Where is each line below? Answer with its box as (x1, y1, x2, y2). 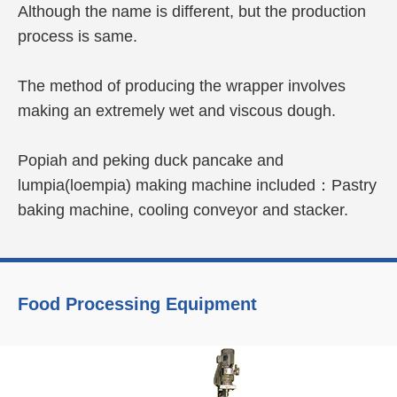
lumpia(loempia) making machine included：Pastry (18, 176, 377, 194)
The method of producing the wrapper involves (18, 77, 346, 95)
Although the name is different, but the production (18, 3, 366, 20)
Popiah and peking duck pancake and (18, 152, 284, 169)
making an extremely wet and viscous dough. (18, 102, 336, 120)
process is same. (18, 27, 137, 45)
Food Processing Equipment (18, 294, 257, 314)
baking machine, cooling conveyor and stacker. (18, 201, 348, 219)
